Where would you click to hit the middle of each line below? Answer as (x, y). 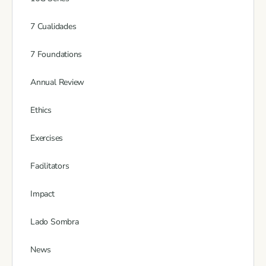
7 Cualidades (53, 26)
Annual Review (58, 82)
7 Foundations (56, 54)
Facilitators (50, 166)
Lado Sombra (55, 221)
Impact (42, 194)
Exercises (47, 138)
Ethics (41, 110)
